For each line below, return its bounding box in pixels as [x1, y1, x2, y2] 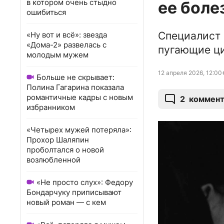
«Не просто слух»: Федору [36, 177, 133, 187]
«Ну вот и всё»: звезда [26, 30, 107, 39]
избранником [26, 102, 75, 112]
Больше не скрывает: [36, 72, 114, 82]
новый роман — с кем [26, 197, 106, 207]
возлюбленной [26, 155, 80, 164]
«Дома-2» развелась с [26, 40, 106, 49]
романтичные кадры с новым [26, 92, 133, 102]
